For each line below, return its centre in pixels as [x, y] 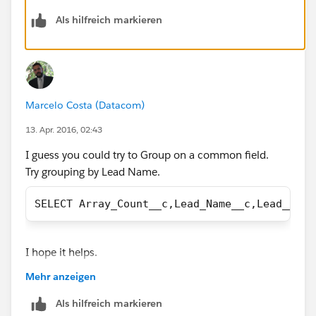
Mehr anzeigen [61, 276]
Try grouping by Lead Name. [93, 171]
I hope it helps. [61, 252]
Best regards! [56, 269]
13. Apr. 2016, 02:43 [64, 129]
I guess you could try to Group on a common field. [147, 154]
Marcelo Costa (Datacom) [85, 105]
